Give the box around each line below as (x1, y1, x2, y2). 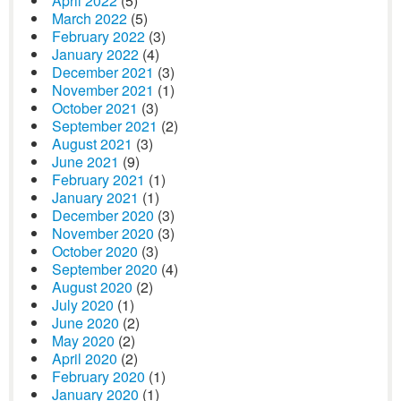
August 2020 (52, 277, 132, 297)
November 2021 (52, 80, 154, 100)
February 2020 (52, 366, 145, 387)
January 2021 (52, 187, 139, 208)
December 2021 (52, 62, 154, 82)
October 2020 (52, 241, 138, 261)
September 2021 (52, 115, 158, 136)
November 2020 (52, 223, 154, 243)
